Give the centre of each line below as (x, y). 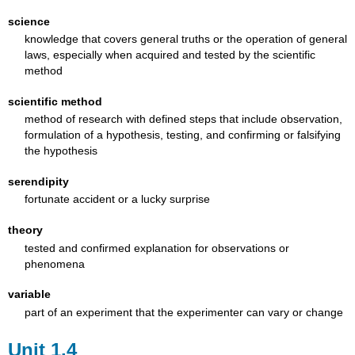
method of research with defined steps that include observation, (183, 119)
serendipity (39, 181)
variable (30, 294)
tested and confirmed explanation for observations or (157, 248)
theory (26, 230)
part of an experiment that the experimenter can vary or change (183, 312)
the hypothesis (61, 151)
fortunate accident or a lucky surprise (117, 199)
